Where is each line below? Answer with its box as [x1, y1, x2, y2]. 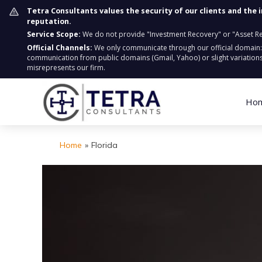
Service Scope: [27, 29, 81, 39]
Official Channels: [27, 43, 92, 53]
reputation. [27, 16, 71, 26]
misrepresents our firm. [27, 63, 105, 73]
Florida [91, 140, 118, 150]
